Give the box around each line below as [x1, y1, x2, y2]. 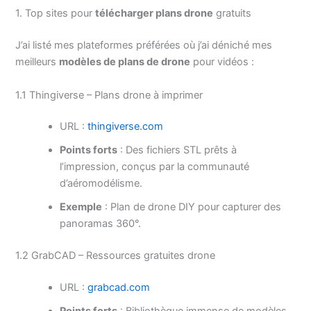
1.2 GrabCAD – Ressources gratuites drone [15, 249, 216, 262]
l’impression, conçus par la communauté [60, 160, 250, 174]
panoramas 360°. [60, 217, 142, 230]
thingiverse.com [87, 120, 164, 133]
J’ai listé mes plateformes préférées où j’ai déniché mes [15, 39, 273, 52]
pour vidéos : [190, 56, 255, 69]
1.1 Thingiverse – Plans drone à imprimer [15, 88, 203, 101]
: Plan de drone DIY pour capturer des [102, 201, 282, 214]
